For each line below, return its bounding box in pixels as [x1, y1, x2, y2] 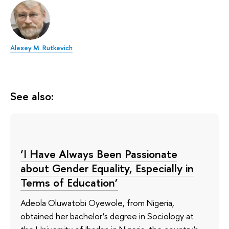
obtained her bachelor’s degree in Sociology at [20, 210, 194, 222]
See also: [10, 88, 54, 104]
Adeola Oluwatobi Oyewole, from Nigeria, [20, 197, 174, 209]
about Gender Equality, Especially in [20, 160, 194, 176]
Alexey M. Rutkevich [10, 42, 73, 52]
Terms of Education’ [20, 174, 118, 190]
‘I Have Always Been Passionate [20, 146, 177, 162]
